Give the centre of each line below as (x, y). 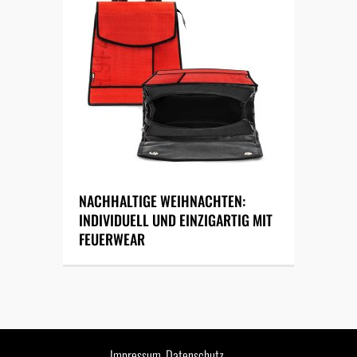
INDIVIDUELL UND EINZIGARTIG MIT (176, 220)
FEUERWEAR (112, 239)
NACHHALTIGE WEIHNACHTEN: (162, 201)
